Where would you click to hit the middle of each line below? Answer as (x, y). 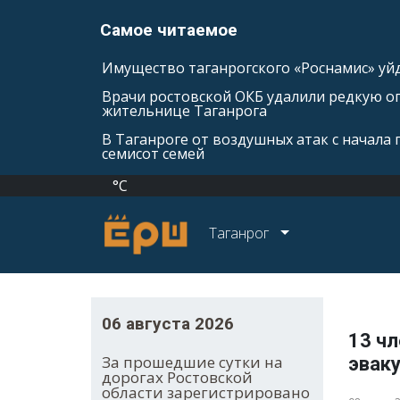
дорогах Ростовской (177, 378)
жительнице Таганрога (184, 111)
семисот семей (153, 154)
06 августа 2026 (168, 324)
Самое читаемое (169, 30)
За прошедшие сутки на (192, 362)
